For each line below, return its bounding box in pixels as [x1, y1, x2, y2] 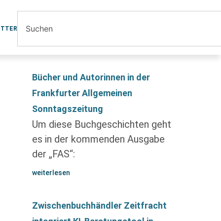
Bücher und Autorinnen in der [32, 72, 150, 82]
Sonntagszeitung [32, 104, 103, 114]
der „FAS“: [32, 148, 75, 160]
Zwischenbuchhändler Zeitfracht [32, 200, 167, 211]
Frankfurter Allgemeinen [32, 88, 132, 98]
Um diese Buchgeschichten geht [32, 118, 171, 130]
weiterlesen [32, 169, 70, 177]
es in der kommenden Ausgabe [32, 133, 165, 145]
